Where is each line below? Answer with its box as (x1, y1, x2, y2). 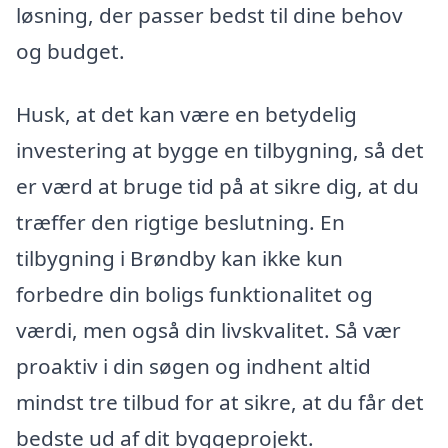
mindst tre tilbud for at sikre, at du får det (16, 388, 424, 417)
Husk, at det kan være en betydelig (16, 100, 357, 129)
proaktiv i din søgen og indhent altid (16, 352, 371, 381)
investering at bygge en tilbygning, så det (16, 136, 424, 165)
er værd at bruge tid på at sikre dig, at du (16, 172, 419, 201)
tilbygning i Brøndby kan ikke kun (16, 244, 343, 273)
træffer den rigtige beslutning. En (16, 208, 345, 237)
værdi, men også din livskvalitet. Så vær (16, 316, 401, 345)
